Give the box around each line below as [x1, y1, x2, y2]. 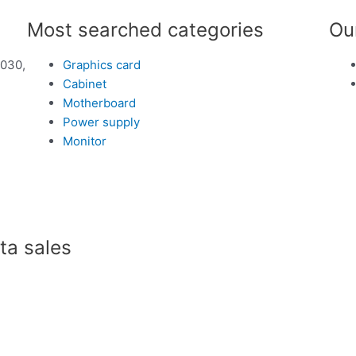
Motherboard [62, 95, 136, 110]
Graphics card [62, 56, 141, 72]
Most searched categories [26, 17, 264, 41]
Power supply [62, 114, 140, 130]
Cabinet [62, 75, 106, 91]
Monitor [62, 133, 106, 149]
